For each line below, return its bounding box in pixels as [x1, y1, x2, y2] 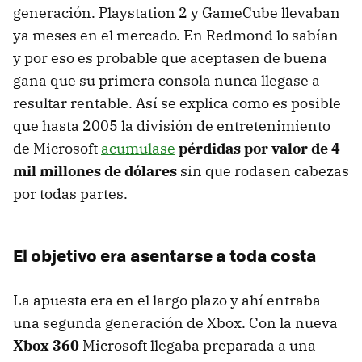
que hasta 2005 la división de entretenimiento [13, 116, 330, 135]
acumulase [101, 138, 175, 158]
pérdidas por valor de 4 [179, 138, 340, 158]
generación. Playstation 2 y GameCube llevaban [13, 2, 340, 22]
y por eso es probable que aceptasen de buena [13, 48, 327, 67]
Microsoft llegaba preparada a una [79, 335, 316, 355]
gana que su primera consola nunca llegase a [13, 70, 320, 90]
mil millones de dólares [13, 161, 177, 180]
